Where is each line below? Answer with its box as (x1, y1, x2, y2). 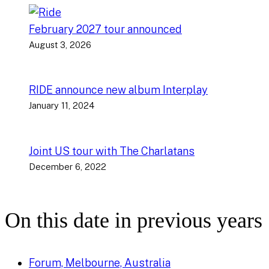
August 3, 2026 (29, 39, 91, 50)
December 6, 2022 (29, 161, 106, 172)
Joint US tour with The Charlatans (29, 144, 195, 157)
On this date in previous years (5, 208, 262, 233)
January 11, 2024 (29, 100, 94, 111)
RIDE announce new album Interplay (29, 83, 208, 97)
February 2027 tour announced (29, 22, 182, 35)
